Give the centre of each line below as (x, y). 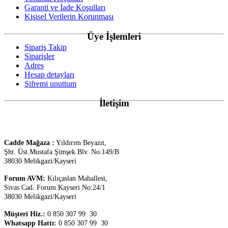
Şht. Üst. (17, 152)
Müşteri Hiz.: (25, 214)
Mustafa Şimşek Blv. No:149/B (74, 152)
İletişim (114, 103)
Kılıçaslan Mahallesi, (76, 179)
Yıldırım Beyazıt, (80, 143)
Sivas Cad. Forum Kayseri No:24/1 (55, 188)
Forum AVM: (25, 179)
